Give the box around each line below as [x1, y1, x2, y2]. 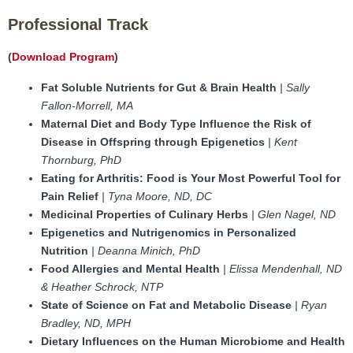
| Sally [280, 81, 310, 95]
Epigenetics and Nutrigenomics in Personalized [41, 226, 296, 240]
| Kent [268, 136, 297, 149]
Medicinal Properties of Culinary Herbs [41, 208, 251, 221]
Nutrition [41, 244, 91, 258]
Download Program [12, 50, 114, 64]
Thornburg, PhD [41, 154, 121, 167]
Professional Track [8, 16, 148, 34]
